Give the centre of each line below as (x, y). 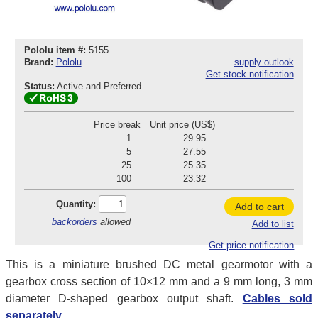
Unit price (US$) (182, 125)
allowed (114, 221)
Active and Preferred (100, 87)
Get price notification (252, 246)
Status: (39, 87)
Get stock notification (250, 75)
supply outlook (264, 62)
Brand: (38, 62)
